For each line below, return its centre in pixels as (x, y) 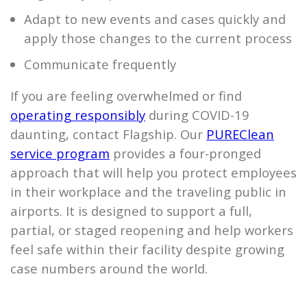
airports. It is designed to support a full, (131, 210)
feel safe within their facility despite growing (147, 249)
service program (60, 153)
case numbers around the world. (109, 268)
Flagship (147, 134)
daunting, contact (65, 134)
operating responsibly (78, 114)
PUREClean (240, 134)
